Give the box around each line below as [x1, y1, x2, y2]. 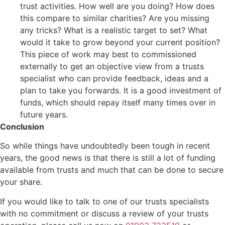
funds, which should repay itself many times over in [20, 97, 215, 107]
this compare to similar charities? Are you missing [20, 13, 209, 23]
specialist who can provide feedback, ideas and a [20, 73, 208, 83]
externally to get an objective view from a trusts [20, 61, 204, 71]
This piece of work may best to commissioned [20, 49, 196, 59]
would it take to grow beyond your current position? [20, 37, 220, 47]
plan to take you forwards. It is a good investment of [20, 85, 221, 95]
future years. [20, 109, 68, 120]
